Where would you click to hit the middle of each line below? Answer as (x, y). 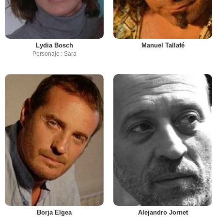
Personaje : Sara (54, 54)
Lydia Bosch (54, 46)
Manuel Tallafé (163, 46)
